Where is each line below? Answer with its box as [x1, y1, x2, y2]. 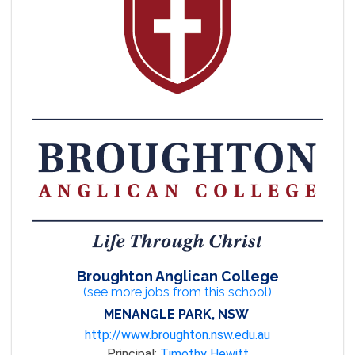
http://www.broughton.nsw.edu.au [85, 327, 270, 343]
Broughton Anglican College [76, 268, 279, 285]
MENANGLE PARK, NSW [103, 307, 249, 323]
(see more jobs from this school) [83, 284, 272, 300]
